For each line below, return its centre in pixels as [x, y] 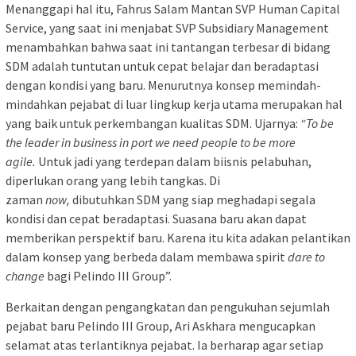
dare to [306, 257]
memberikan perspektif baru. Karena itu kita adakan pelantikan [178, 238]
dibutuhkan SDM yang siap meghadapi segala [193, 200]
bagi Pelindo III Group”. [108, 276]
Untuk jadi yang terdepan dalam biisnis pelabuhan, [174, 162]
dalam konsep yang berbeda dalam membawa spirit [147, 257]
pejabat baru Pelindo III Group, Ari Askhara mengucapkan [161, 326]
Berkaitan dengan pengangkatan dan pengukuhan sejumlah [168, 307]
